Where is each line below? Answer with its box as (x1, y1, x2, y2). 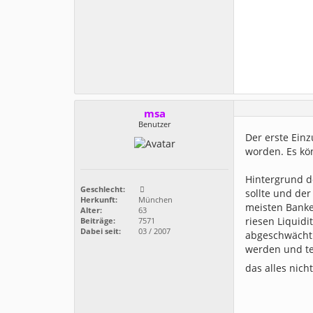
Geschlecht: (80, 184, 125, 195)
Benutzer (138, 119, 170, 129)
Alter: (80, 205, 102, 216)
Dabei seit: (80, 226, 121, 237)
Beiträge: (80, 215, 115, 226)
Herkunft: (80, 194, 117, 205)
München (136, 194, 173, 205)
